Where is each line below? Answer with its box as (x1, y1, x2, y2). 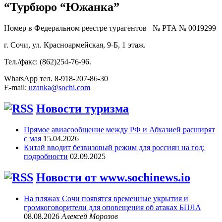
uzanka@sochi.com (29, 83, 90, 92)
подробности (24, 152, 68, 161)
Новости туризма (36, 102, 129, 115)
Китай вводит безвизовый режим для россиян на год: (24, 143, 205, 152)
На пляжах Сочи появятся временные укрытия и (24, 194, 188, 203)
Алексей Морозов (61, 212, 118, 221)
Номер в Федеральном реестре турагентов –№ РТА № (4, 23, 188, 32)
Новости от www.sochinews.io (36, 170, 190, 184)
